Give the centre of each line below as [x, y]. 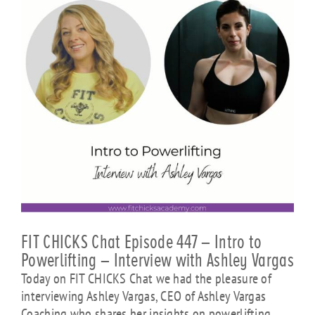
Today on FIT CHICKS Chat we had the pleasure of [147, 278]
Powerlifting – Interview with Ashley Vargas [157, 261]
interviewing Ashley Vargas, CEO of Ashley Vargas [144, 296]
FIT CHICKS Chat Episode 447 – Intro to [142, 243]
